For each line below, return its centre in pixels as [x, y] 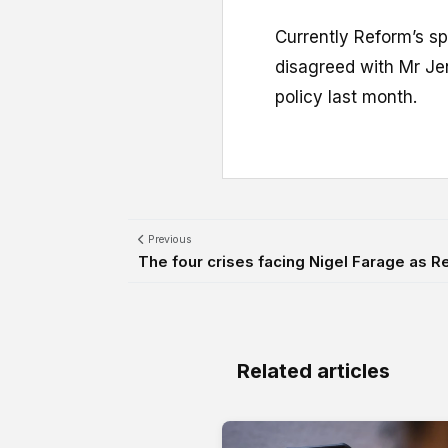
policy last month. [346, 96]
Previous [168, 239]
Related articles [313, 370]
